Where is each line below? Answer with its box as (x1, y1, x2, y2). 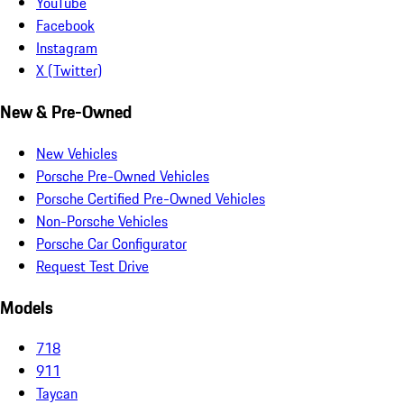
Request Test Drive (36, 254, 149, 277)
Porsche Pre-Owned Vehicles (36, 164, 209, 187)
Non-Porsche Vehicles (36, 209, 168, 232)
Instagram (36, 37, 97, 60)
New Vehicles (36, 142, 117, 164)
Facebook (36, 14, 95, 37)
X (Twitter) (36, 60, 102, 82)
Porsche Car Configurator (36, 232, 187, 254)
